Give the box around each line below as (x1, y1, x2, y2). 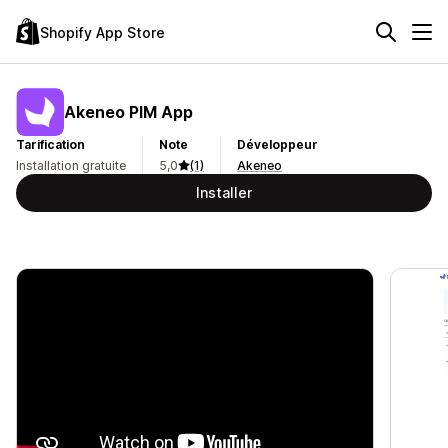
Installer (196, 184, 252, 201)
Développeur (237, 137, 318, 152)
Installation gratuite (16, 158, 126, 173)
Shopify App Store (40, 23, 165, 41)
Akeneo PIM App (64, 101, 193, 122)
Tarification (16, 137, 85, 152)
